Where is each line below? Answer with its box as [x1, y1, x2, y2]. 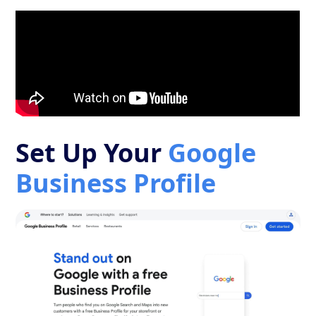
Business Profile [16, 165, 217, 200]
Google [168, 135, 257, 170]
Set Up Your [16, 135, 169, 170]
